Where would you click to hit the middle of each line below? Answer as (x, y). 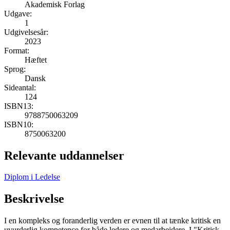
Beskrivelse (34, 199)
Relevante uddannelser (64, 155)
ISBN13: (19, 106)
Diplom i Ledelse (32, 177)
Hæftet (36, 60)
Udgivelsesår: (26, 32)
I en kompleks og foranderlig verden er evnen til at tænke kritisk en (112, 221)
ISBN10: (19, 124)
